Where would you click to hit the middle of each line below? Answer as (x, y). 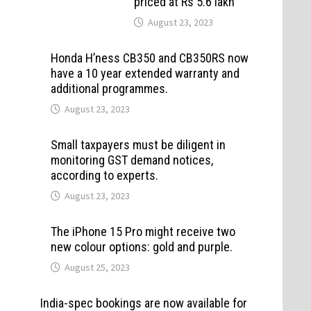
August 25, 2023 (97, 267)
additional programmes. (109, 88)
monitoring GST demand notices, (132, 160)
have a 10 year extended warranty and (145, 73)
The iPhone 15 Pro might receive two (143, 231)
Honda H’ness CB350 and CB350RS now (149, 58)
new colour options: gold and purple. (141, 246)
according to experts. (104, 175)
